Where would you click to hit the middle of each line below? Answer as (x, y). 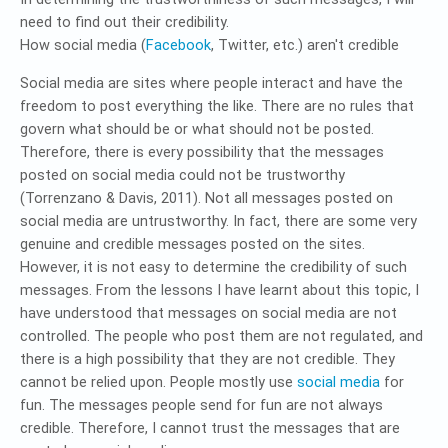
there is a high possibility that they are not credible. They (207, 359)
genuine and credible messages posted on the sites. (192, 244)
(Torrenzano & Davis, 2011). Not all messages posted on (206, 198)
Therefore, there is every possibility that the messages (202, 152)
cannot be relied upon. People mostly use (158, 382)
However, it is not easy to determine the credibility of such (213, 267)
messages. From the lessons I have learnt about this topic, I (219, 290)
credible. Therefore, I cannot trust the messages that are (210, 428)
